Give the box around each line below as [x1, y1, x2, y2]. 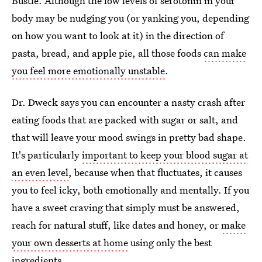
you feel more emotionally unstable [12, 64, 165, 78]
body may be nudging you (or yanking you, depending [12, 11, 249, 25]
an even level [12, 166, 68, 180]
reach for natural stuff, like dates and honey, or [12, 218, 221, 232]
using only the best [128, 236, 212, 250]
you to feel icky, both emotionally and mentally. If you [12, 183, 249, 197]
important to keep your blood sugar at [82, 148, 248, 162]
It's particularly [12, 148, 82, 162]
